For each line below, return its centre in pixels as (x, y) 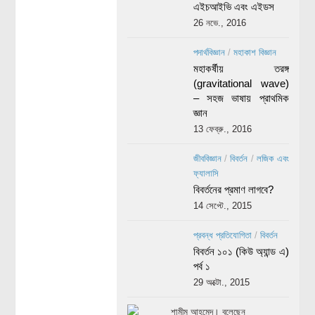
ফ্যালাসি (206, 174)
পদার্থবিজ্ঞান (209, 53)
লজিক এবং (273, 159)
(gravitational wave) (241, 84)
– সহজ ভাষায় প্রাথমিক (241, 98)
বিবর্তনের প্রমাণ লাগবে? (233, 190)
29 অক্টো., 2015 (221, 283)
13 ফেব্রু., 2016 (222, 129)
